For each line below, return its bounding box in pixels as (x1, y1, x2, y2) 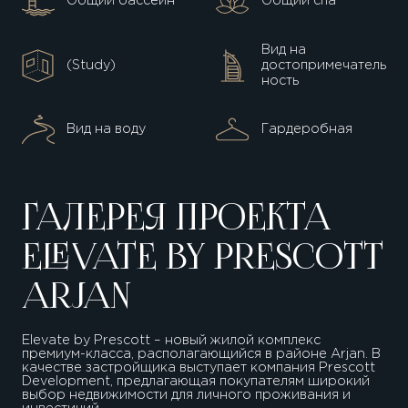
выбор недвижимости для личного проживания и (21, 389, 351, 401)
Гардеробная (260, 123, 352, 135)
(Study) (66, 59, 117, 71)
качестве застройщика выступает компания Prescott (21, 362, 375, 373)
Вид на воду (66, 123, 147, 135)
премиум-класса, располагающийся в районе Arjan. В (21, 348, 381, 360)
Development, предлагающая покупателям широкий (21, 375, 370, 387)
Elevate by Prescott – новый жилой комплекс (21, 334, 321, 346)
